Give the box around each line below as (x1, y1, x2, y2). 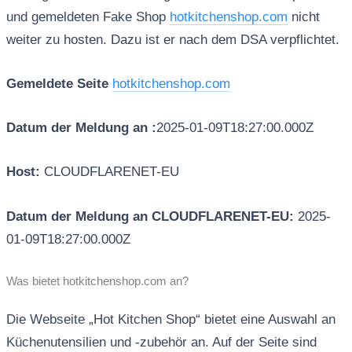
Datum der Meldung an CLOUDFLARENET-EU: (5, 208, 298, 224)
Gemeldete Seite (5, 76, 108, 92)
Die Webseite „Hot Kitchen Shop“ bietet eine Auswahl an (5, 311, 335, 327)
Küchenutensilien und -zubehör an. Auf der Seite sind (5, 334, 317, 350)
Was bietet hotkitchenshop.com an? (5, 274, 189, 288)
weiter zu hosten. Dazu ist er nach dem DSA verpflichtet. (5, 31, 339, 47)
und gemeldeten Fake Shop (5, 9, 170, 24)
